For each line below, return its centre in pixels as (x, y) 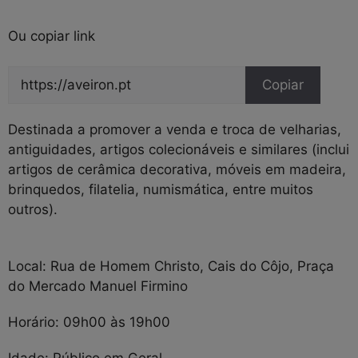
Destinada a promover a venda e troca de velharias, (175, 130)
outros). (33, 210)
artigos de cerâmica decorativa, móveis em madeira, (177, 170)
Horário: (36, 322)
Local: (29, 266)
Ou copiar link (52, 36)
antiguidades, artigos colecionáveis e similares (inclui (179, 150)
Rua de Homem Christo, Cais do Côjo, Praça (192, 266)
